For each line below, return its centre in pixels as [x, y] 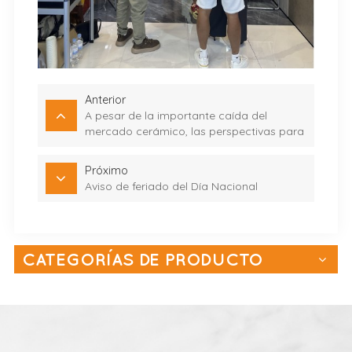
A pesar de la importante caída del [176, 116]
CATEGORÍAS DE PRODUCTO [142, 260]
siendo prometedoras [141, 163]
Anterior [105, 100]
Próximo [106, 171]
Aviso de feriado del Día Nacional [171, 187]
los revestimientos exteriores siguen [177, 147]
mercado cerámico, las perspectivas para [194, 132]
